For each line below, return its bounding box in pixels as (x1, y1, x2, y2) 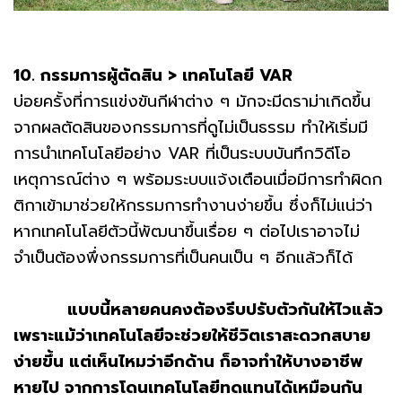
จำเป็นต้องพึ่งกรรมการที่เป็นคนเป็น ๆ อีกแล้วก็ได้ (13, 244, 353, 270)
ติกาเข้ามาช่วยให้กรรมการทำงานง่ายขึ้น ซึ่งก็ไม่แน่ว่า (13, 192, 372, 218)
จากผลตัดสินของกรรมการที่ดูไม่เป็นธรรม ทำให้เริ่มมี (13, 114, 368, 140)
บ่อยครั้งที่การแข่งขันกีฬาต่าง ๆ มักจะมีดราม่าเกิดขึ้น (13, 88, 371, 114)
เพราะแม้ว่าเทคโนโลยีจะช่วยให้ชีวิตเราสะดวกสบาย (13, 322, 371, 348)
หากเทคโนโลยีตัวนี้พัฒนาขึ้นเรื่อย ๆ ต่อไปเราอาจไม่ (13, 218, 360, 244)
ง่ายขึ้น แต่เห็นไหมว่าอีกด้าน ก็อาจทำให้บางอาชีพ (13, 348, 363, 374)
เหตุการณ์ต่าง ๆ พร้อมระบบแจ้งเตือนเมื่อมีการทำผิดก (13, 166, 382, 192)
